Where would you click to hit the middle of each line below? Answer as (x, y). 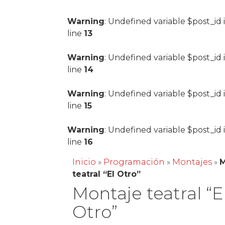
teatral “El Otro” (107, 174)
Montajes (192, 162)
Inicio (84, 162)
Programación (134, 162)
